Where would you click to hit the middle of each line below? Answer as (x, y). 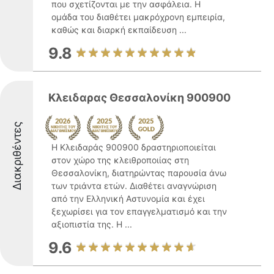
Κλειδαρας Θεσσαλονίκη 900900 (139, 98)
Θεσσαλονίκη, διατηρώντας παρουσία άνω (139, 173)
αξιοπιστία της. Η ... (92, 224)
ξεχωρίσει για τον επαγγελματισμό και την (139, 211)
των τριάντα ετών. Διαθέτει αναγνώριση (134, 186)
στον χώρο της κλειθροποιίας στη (120, 160)
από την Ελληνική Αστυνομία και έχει (128, 198)
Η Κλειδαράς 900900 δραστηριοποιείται (134, 147)
